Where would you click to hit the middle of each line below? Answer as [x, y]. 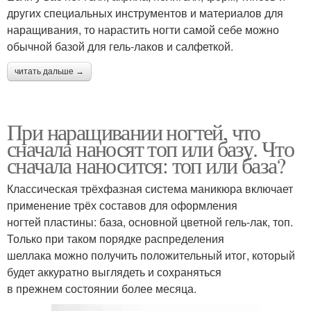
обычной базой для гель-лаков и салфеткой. [120, 46]
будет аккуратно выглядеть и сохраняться [114, 271]
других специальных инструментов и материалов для [145, 12]
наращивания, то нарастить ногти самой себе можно [143, 29]
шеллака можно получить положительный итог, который [151, 255]
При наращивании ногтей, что [134, 131]
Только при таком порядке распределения [116, 238]
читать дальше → [49, 71]
